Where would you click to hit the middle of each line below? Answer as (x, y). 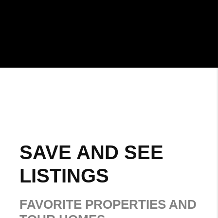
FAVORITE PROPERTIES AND (108, 205)
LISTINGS (64, 176)
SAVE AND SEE (91, 153)
